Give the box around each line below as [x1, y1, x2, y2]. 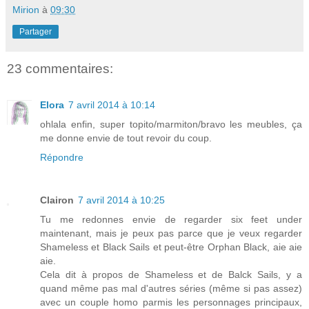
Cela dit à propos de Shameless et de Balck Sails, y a [40, 268, 302, 280]
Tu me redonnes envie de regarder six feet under [40, 213, 302, 225]
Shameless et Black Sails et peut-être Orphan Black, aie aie [40, 241, 302, 252]
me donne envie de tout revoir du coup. [40, 132, 212, 143]
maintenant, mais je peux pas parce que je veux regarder [40, 227, 302, 239]
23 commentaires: [7, 61, 113, 77]
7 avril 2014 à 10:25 [78, 194, 165, 206]
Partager [19, 27, 52, 37]
